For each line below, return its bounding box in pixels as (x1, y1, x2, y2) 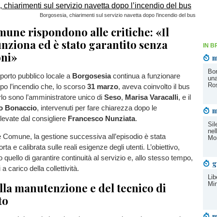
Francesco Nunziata (68, 114, 135, 123)
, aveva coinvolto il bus (118, 82, 190, 91)
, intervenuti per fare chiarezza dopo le (37, 104, 157, 112)
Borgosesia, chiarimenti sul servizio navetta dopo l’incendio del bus (40, 12, 196, 18)
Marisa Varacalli (125, 93, 178, 102)
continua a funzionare (111, 72, 180, 80)
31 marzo (87, 82, 118, 91)
